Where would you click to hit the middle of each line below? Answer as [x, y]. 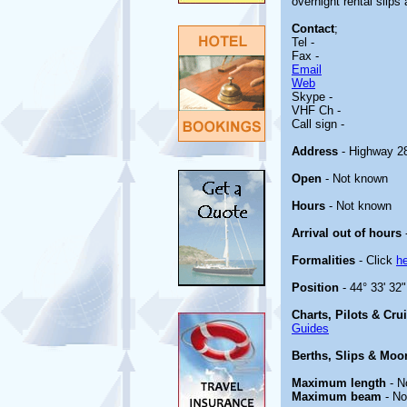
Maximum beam [337, 397]
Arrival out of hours [347, 233]
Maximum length [339, 383]
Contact [313, 29]
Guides [310, 328]
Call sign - [318, 124]
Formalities [323, 260]
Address [315, 151]
